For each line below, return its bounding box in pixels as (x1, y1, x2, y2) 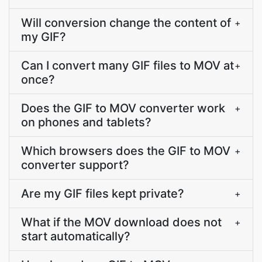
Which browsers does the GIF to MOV (21, 144, 230, 158)
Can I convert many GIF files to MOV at (21, 58, 234, 73)
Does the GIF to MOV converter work (21, 101, 225, 115)
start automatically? (21, 229, 130, 243)
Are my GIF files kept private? (21, 187, 184, 201)
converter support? (21, 158, 129, 172)
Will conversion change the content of (21, 16, 231, 30)
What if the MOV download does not (21, 215, 222, 229)
